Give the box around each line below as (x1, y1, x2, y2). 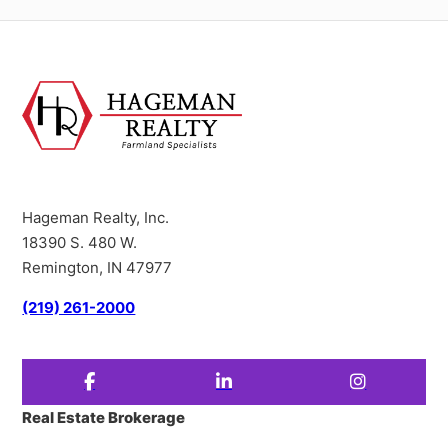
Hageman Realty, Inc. (22, 208, 170, 228)
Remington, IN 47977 (22, 258, 173, 278)
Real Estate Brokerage (22, 408, 186, 428)
